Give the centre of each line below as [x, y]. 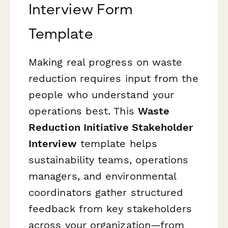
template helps [117, 144]
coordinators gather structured [106, 193]
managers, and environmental [103, 176]
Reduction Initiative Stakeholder [111, 127]
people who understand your [102, 95]
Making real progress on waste [106, 62]
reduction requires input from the [113, 79]
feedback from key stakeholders [110, 209]
